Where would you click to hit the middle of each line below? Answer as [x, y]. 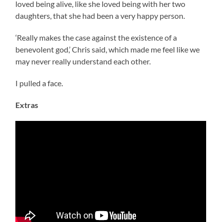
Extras [27, 105]
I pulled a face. [39, 83]
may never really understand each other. [83, 61]
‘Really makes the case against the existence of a [96, 37]
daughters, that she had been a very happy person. [100, 15]
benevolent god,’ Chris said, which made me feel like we [108, 49]
